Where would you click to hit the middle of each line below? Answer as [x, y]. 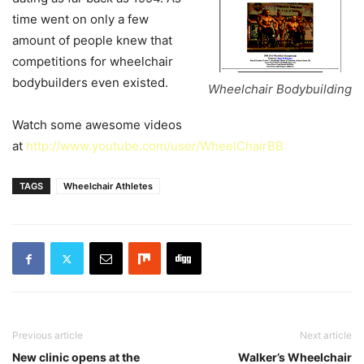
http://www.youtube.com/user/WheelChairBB [155, 146]
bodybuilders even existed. [90, 82]
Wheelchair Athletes [108, 186]
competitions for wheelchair [93, 61]
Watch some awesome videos [97, 125]
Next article [326, 335]
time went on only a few [80, 19]
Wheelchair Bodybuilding [280, 89]
